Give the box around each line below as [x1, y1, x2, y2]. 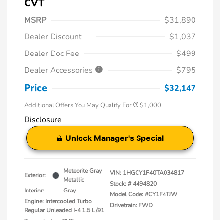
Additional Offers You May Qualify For [24, 101, 132, 110]
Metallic [63, 176, 84, 184]
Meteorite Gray [63, 167, 102, 175]
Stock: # [110, 180, 131, 188]
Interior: [24, 187, 44, 195]
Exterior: [24, 171, 46, 180]
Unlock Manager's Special [65, 133, 164, 143]
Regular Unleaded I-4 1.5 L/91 [24, 206, 104, 215]
